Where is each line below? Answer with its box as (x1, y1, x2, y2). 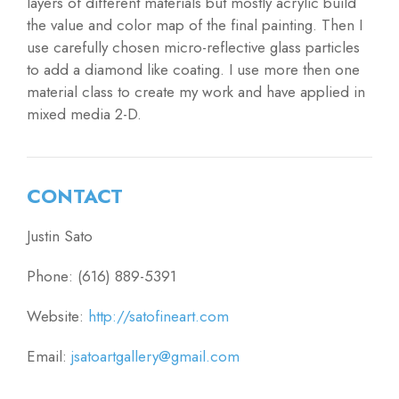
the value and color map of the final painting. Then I (27, 14, 362, 37)
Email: (27, 346, 71, 368)
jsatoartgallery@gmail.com (71, 346, 240, 368)
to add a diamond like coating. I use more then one (27, 59, 360, 81)
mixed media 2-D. (27, 103, 142, 126)
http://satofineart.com (88, 305, 229, 328)
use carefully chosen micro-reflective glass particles (27, 37, 360, 59)
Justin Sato (27, 225, 93, 248)
